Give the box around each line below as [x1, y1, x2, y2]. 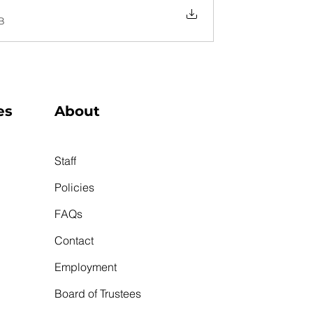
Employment [54, 259, 117, 274]
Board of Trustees [54, 286, 141, 300]
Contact [54, 233, 94, 247]
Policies [54, 180, 94, 194]
